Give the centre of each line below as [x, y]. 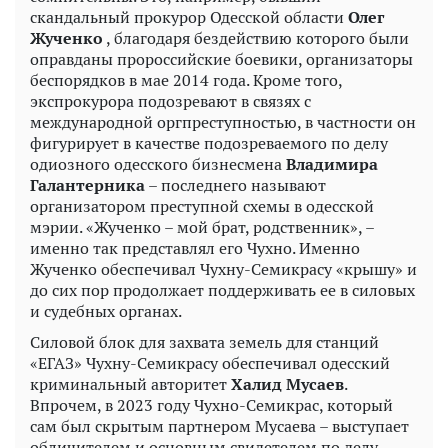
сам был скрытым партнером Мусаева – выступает [219, 425]
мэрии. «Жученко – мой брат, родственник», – [202, 226]
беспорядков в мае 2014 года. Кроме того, [186, 79]
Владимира [332, 163]
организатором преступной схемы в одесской [202, 205]
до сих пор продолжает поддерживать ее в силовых [222, 289]
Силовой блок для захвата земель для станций [204, 341]
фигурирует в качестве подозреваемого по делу [209, 142]
